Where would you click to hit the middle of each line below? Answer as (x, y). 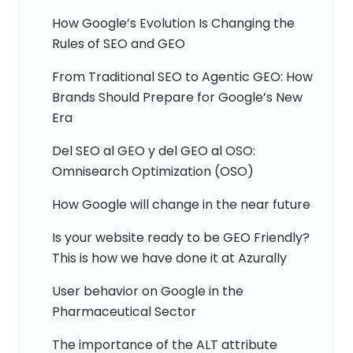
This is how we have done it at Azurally (169, 258)
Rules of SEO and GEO (119, 43)
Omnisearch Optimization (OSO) (153, 171)
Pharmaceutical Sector (124, 311)
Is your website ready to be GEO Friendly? (181, 237)
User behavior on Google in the (148, 291)
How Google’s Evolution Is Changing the (173, 23)
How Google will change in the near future (181, 204)
